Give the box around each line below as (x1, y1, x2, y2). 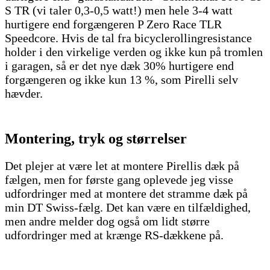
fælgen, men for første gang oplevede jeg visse (5, 172, 233, 186)
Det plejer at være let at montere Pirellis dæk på (5, 159, 239, 172)
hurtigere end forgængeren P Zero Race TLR (5, 17, 222, 31)
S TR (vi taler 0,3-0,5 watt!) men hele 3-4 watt (5, 3, 233, 17)
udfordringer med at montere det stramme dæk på (5, 186, 248, 200)
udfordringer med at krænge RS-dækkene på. (5, 228, 227, 242)
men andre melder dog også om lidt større (5, 214, 210, 228)
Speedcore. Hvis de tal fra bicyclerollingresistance (5, 31, 252, 45)
